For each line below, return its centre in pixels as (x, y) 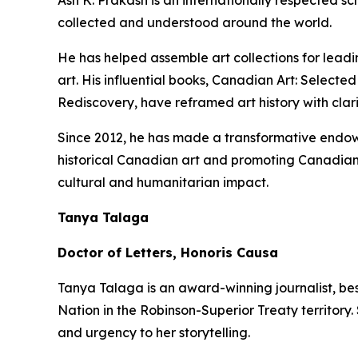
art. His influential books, (135, 80)
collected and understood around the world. (195, 22)
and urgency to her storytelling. (154, 332)
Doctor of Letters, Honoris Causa (168, 253)
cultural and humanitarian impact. (163, 182)
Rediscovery (96, 102)
